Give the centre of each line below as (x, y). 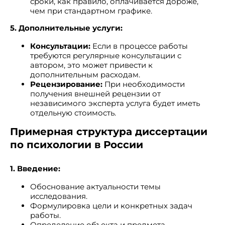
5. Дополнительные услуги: (66, 28)
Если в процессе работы (139, 46)
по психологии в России (77, 145)
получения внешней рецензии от (95, 94)
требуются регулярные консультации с (106, 55)
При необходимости (144, 84)
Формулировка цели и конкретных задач (111, 206)
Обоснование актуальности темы (95, 187)
